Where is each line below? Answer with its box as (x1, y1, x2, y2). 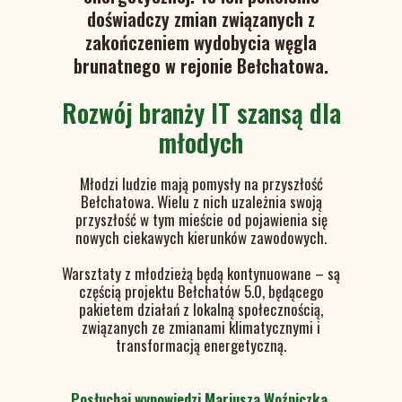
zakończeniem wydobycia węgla (85, 29, 317, 56)
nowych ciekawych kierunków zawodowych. (75, 226, 327, 249)
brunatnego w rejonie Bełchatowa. (74, 52, 328, 79)
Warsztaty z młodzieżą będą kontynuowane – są (62, 262, 340, 284)
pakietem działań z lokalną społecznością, (79, 298, 323, 320)
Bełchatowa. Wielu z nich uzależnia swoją (80, 190, 322, 213)
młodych (159, 124, 243, 161)
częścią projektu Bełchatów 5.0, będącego (78, 280, 324, 302)
